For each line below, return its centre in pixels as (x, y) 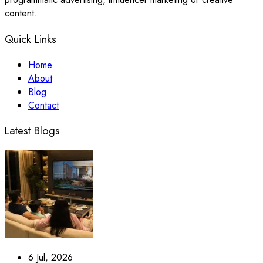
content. (21, 14)
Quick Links (31, 39)
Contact (43, 105)
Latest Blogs (32, 131)
